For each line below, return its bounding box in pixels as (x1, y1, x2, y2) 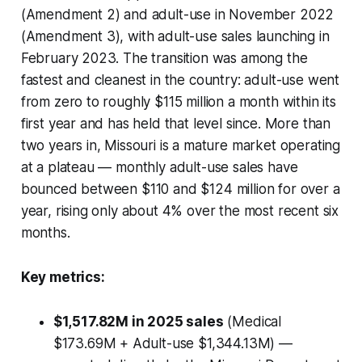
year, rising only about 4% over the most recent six (20, 202, 339, 219)
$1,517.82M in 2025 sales (53, 313, 224, 330)
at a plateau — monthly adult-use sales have (20, 158, 298, 175)
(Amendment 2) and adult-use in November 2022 (20, 6, 335, 23)
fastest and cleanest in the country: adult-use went (20, 71, 340, 88)
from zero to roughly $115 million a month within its (20, 93, 336, 110)
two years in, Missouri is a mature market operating (20, 137, 341, 154)
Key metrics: (20, 268, 105, 285)
